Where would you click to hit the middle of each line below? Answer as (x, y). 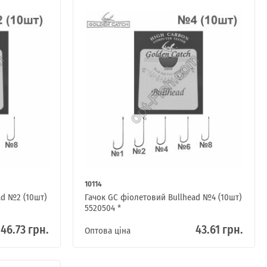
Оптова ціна (107, 230)
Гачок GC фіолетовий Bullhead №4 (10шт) (163, 197)
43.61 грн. (219, 229)
